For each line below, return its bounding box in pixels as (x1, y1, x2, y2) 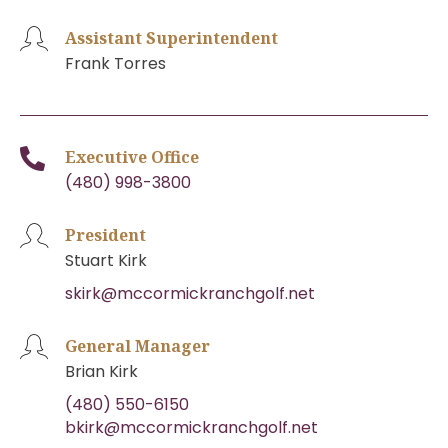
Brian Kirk (65, 359, 138, 383)
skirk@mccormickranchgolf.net (65, 281, 315, 305)
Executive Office (65, 145, 199, 168)
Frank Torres (65, 51, 166, 75)
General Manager (65, 334, 210, 357)
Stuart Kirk (65, 248, 147, 272)
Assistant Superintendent (65, 26, 278, 49)
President (65, 223, 146, 246)
